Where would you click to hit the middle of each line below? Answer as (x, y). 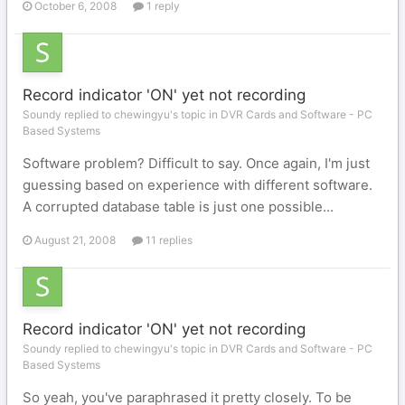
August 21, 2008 (75, 240)
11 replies (168, 240)
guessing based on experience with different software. (198, 185)
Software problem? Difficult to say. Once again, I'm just (196, 163)
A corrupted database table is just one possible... (178, 207)
